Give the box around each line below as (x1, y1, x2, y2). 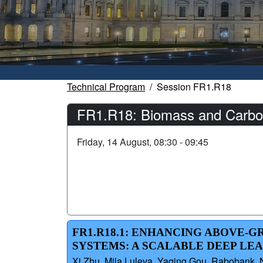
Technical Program (67, 80, 145, 94)
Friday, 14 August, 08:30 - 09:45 (77, 135, 208, 149)
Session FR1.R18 (157, 80, 231, 94)
